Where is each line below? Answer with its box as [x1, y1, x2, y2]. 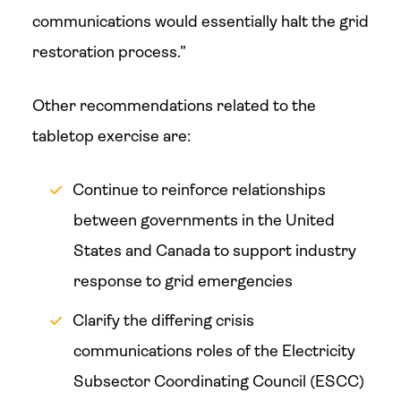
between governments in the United [73, 211, 335, 229]
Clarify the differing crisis [72, 311, 254, 329]
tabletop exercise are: [31, 127, 191, 145]
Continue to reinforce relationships [72, 181, 326, 199]
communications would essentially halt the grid [31, 13, 369, 30]
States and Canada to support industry [73, 242, 356, 260]
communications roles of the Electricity [73, 342, 355, 360]
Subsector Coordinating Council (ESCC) [73, 372, 364, 390]
